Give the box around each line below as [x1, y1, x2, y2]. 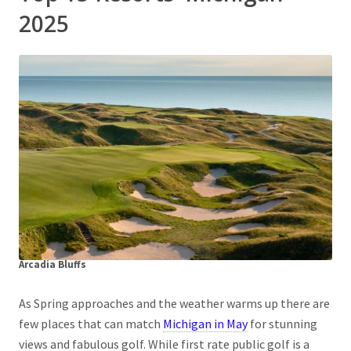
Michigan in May [163, 315, 248, 331]
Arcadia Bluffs [19, 257, 86, 271]
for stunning [248, 315, 317, 331]
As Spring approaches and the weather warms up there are [19, 295, 330, 311]
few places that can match [19, 315, 163, 331]
